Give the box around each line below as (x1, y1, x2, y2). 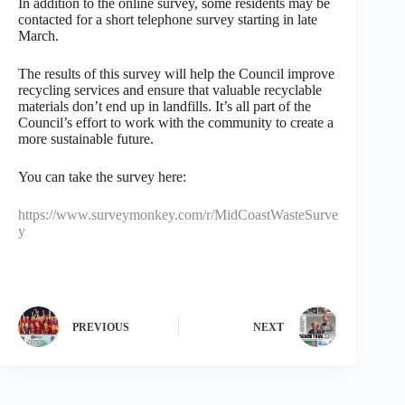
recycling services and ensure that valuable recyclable (18, 81, 322, 98)
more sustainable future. (18, 130, 154, 146)
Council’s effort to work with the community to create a (18, 114, 334, 130)
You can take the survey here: (18, 168, 186, 184)
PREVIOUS (72, 321, 129, 334)
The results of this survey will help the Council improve (18, 65, 334, 81)
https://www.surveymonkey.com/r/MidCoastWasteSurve (18, 206, 338, 222)
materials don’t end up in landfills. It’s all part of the (18, 98, 311, 114)
